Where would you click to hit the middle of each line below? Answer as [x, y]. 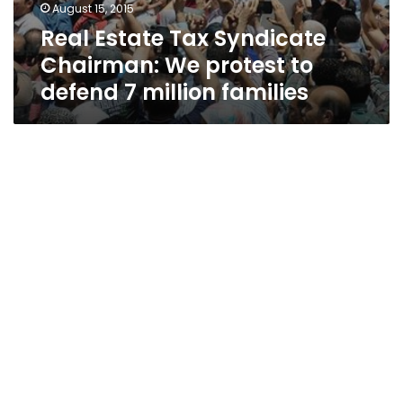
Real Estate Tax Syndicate [183, 38]
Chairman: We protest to [177, 65]
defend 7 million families [175, 92]
